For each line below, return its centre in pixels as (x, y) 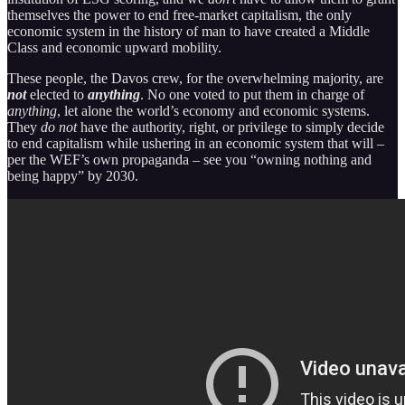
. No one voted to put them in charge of (252, 94)
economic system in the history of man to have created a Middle (188, 31)
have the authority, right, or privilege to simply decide (231, 127)
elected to (57, 94)
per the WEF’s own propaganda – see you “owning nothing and (189, 159)
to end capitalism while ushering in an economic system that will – (196, 143)
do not (59, 127)
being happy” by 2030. (73, 175)
